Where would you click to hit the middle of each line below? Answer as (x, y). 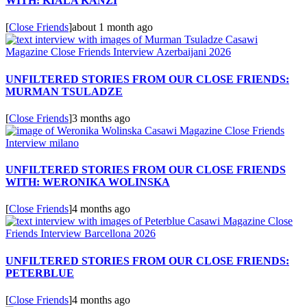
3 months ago (101, 118)
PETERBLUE (40, 273)
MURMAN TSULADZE (64, 91)
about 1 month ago (112, 27)
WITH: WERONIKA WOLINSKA (88, 182)
